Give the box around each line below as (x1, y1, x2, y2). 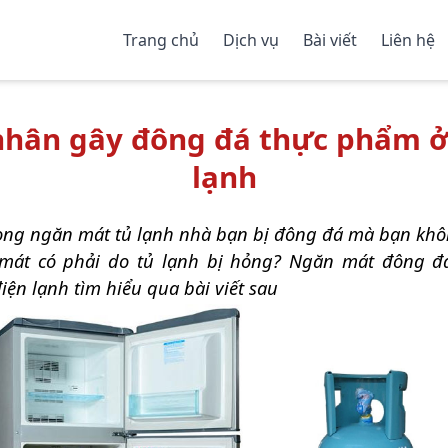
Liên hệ (380, 29, 435, 51)
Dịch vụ (222, 29, 279, 51)
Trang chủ (122, 29, 199, 51)
